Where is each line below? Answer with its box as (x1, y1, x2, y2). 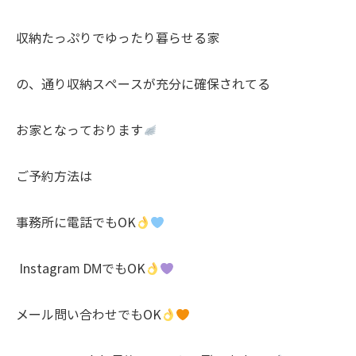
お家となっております (16, 123, 143, 138)
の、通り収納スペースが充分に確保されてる (16, 77, 270, 92)
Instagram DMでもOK (16, 261, 145, 277)
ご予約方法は (16, 169, 92, 184)
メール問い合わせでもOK (16, 308, 161, 323)
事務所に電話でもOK (16, 215, 136, 230)
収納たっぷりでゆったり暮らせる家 (16, 31, 219, 46)
